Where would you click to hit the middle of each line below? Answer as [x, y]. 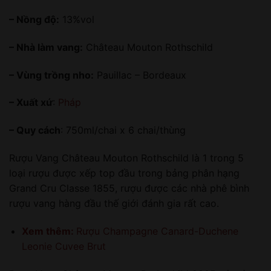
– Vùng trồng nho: [51, 75]
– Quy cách [35, 130]
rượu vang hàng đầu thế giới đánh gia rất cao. [114, 204]
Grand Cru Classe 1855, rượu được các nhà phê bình [129, 188]
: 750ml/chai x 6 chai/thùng [123, 130]
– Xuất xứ [31, 103]
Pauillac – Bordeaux [140, 75]
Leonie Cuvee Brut [64, 246]
